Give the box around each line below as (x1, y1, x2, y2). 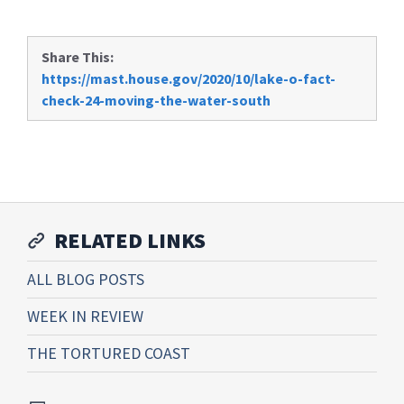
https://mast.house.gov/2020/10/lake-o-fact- (41, 69, 335, 87)
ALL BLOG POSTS (27, 269, 144, 289)
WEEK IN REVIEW (27, 306, 143, 326)
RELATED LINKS (54, 226, 206, 254)
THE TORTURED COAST (27, 343, 190, 363)
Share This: (41, 48, 114, 66)
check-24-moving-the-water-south (41, 91, 271, 109)
